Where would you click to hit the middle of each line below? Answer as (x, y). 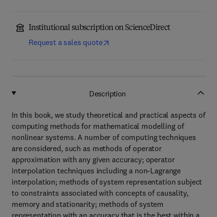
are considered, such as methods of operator (87, 148)
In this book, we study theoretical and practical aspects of (108, 115)
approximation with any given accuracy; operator (93, 159)
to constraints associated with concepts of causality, (100, 193)
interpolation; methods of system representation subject (107, 182)
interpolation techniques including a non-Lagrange (96, 170)
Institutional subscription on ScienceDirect (100, 28)
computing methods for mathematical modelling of (98, 126)
